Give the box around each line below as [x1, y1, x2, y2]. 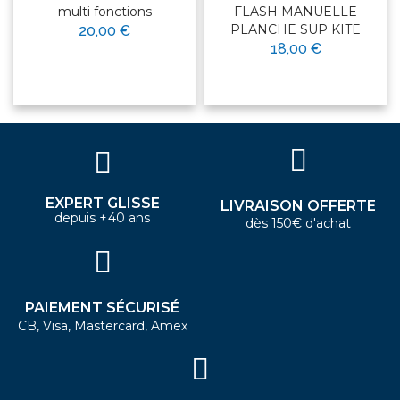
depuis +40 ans [54, 209, 151, 226]
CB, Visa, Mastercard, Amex [17, 317, 187, 334]
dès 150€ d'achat [245, 214, 351, 231]
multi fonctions [57, 3, 152, 20]
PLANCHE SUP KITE [230, 21, 361, 37]
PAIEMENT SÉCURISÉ [25, 298, 179, 316]
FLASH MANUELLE [234, 3, 357, 20]
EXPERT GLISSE [45, 194, 160, 212]
